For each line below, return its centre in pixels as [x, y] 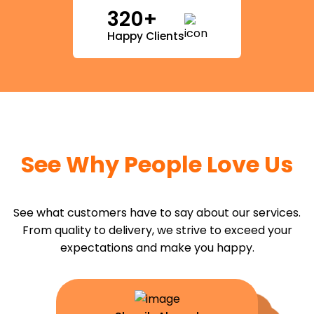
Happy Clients [145, 36]
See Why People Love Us [157, 164]
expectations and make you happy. [157, 247]
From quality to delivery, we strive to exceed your [157, 230]
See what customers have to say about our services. [157, 212]
